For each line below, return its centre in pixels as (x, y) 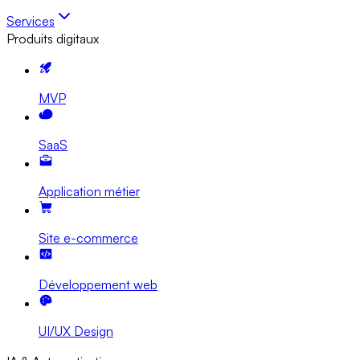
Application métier (89, 191)
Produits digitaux (53, 39)
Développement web (98, 284)
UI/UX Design (76, 331)
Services (31, 21)
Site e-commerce (88, 238)
